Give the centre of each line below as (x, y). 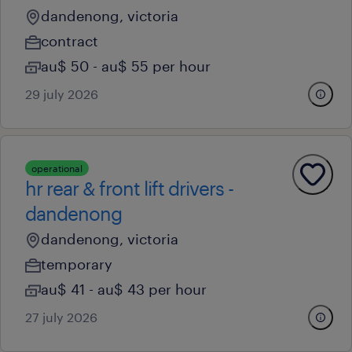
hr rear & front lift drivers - (129, 188)
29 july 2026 (62, 94)
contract (70, 41)
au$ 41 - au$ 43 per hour (124, 289)
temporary (77, 264)
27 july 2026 (61, 317)
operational (57, 168)
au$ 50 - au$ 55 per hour (126, 66)
